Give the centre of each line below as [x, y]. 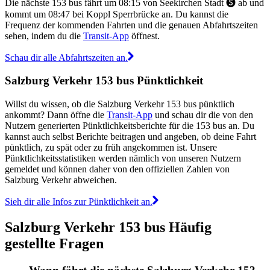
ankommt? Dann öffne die [56, 115]
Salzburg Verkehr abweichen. [61, 180]
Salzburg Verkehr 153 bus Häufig [108, 227]
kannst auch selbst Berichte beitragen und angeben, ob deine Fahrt [130, 136]
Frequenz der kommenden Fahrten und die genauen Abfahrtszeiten [131, 25]
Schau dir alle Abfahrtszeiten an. [66, 57]
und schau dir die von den [203, 115]
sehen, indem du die [44, 36]
